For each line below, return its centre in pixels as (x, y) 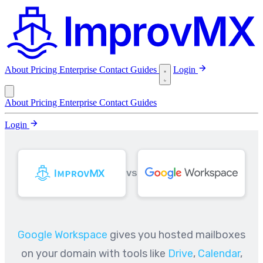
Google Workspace (63, 235)
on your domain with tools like (94, 253)
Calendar (219, 253)
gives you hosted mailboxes (176, 235)
